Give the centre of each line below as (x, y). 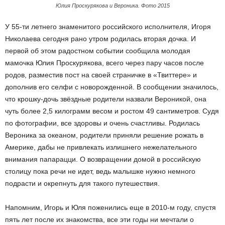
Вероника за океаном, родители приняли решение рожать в (104, 135)
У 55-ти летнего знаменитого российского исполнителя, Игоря (108, 27)
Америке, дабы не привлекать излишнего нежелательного (101, 147)
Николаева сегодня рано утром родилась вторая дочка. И (100, 39)
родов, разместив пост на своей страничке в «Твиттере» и (101, 75)
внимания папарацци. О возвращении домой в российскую (103, 159)
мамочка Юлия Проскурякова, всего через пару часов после (104, 63)
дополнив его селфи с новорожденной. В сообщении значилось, (112, 87)
